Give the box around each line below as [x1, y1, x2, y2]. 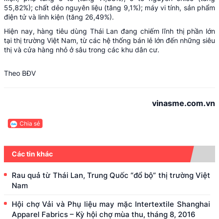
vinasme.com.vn [152, 98, 215, 108]
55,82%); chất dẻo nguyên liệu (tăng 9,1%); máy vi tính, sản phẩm [4, 3, 215, 12]
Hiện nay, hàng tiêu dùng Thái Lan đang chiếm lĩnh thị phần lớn [4, 26, 215, 35]
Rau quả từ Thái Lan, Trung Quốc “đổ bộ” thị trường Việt [12, 171, 210, 180]
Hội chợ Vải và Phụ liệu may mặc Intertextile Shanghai [12, 199, 210, 209]
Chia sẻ [20, 119, 40, 127]
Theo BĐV [4, 68, 36, 77]
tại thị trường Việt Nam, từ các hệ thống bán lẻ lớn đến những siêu [4, 36, 215, 44]
